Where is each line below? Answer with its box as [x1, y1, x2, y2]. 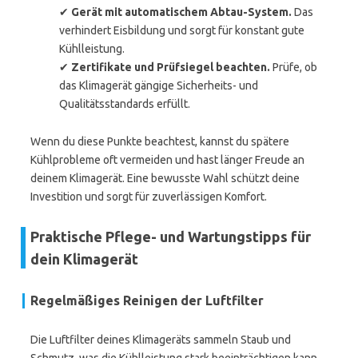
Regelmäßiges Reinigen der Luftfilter [30, 293, 264, 308]
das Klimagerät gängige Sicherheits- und [59, 79, 258, 92]
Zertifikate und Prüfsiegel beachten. [71, 61, 270, 74]
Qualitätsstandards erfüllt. [59, 97, 190, 110]
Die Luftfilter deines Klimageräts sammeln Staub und [30, 333, 291, 346]
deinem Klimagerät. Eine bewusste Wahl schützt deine [30, 172, 300, 185]
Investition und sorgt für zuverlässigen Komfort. [30, 190, 267, 203]
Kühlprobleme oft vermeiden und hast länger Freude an [30, 153, 304, 166]
